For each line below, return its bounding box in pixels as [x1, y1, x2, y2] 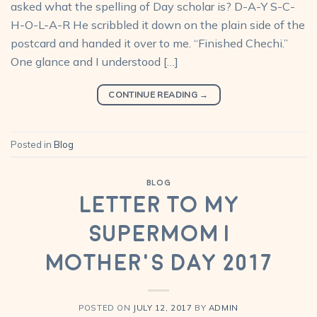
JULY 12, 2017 [133, 302, 192, 313]
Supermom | [89, 222, 228, 247]
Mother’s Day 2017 [45, 251, 272, 276]
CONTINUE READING [108, 88, 200, 100]
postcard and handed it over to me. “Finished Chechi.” [11, 36, 288, 51]
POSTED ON [79, 302, 134, 313]
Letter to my [79, 193, 238, 218]
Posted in [11, 138, 54, 150]
